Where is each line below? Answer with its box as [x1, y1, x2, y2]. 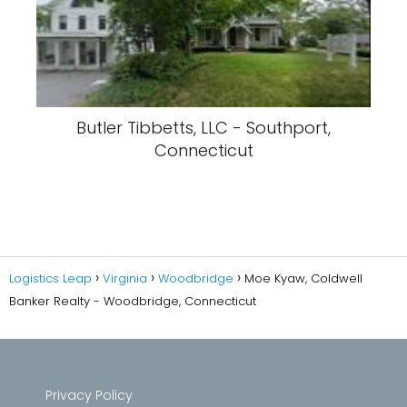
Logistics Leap [9, 270, 92, 287]
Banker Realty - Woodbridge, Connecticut [9, 293, 256, 310]
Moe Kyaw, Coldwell [244, 270, 362, 287]
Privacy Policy [45, 386, 133, 404]
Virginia [103, 270, 147, 287]
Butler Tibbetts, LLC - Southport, [76, 116, 331, 139]
